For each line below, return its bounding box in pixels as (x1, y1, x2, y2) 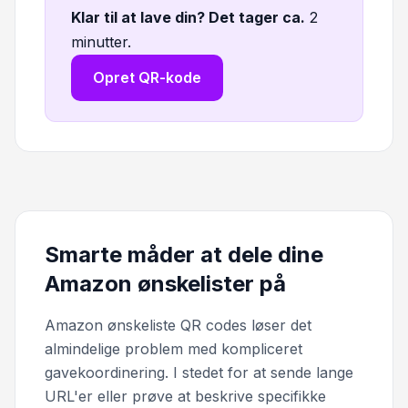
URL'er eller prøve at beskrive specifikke (45, 387, 326, 406)
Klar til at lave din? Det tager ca (71, 8, 301, 27)
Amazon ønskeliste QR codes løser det (45, 316, 311, 335)
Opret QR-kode (93, 68, 201, 87)
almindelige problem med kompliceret (45, 340, 302, 359)
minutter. (71, 33, 131, 52)
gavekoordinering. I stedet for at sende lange (45, 363, 353, 382)
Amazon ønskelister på (45, 270, 286, 298)
